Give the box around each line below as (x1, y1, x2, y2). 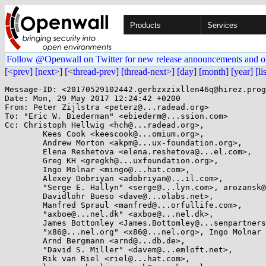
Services (207, 21, 237, 30)
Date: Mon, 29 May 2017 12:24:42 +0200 (5, 94, 180, 103)
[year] (231, 66, 253, 77)
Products (130, 21, 161, 30)
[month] (199, 66, 229, 77)
